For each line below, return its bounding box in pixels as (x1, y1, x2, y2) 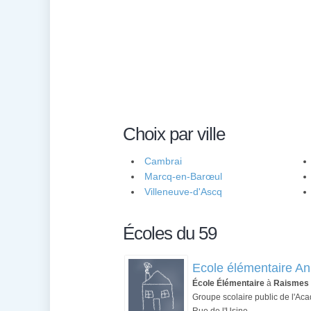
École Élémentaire (192, 278, 264, 288)
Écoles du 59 (123, 223, 217, 244)
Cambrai (144, 155, 182, 167)
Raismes (274, 278, 309, 288)
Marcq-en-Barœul (144, 171, 222, 182)
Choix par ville (123, 124, 225, 144)
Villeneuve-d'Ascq (144, 186, 222, 197)
